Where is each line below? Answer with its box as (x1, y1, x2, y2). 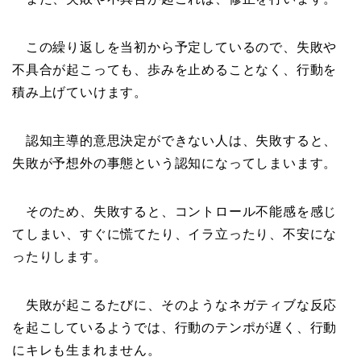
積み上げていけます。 (12, 85, 147, 99)
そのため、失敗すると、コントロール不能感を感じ (12, 204, 338, 218)
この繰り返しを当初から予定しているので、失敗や (12, 39, 338, 54)
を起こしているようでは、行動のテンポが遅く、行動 (12, 320, 338, 334)
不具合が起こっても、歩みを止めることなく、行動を (12, 62, 338, 77)
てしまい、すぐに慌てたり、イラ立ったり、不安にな (12, 226, 338, 241)
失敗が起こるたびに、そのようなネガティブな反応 (12, 297, 338, 312)
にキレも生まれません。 (12, 342, 161, 357)
